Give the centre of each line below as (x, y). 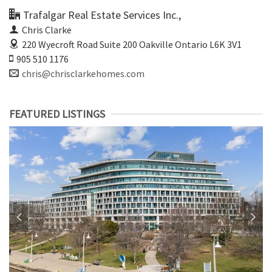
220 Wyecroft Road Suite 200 (80, 44)
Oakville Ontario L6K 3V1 (190, 44)
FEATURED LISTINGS (57, 114)
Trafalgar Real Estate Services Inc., (102, 15)
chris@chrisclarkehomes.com (83, 73)
